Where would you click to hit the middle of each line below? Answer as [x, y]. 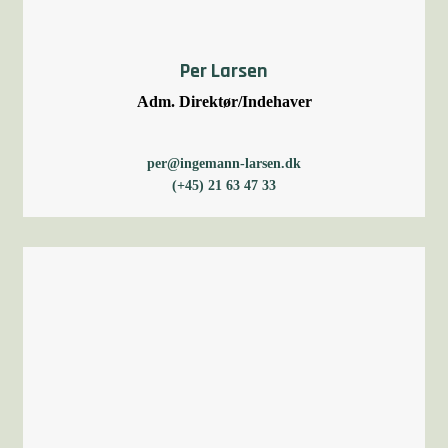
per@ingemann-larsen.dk [224, 163]
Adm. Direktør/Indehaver [224, 101]
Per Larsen [224, 71]
